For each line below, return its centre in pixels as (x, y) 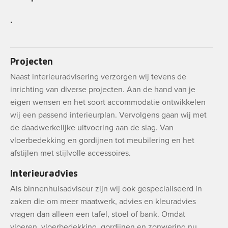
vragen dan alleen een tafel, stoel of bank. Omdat (98, 214)
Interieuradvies (44, 173)
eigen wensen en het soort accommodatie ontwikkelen (108, 102)
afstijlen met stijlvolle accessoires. (70, 153)
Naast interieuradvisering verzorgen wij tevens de (98, 77)
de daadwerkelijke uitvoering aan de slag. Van (92, 128)
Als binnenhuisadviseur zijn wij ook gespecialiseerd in (106, 189)
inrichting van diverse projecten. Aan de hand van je (103, 90)
